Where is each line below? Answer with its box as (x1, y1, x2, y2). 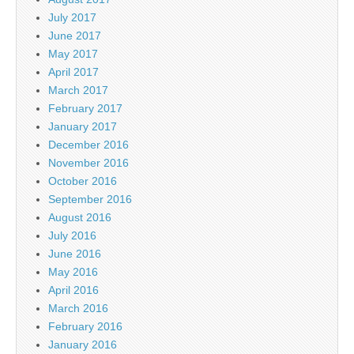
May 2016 (48, 265, 98, 278)
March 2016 (48, 301, 108, 314)
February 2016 (48, 319, 122, 333)
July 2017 (48, 10, 96, 24)
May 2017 (48, 47, 98, 60)
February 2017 (48, 101, 122, 115)
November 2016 (48, 156, 129, 169)
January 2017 (48, 119, 117, 133)
